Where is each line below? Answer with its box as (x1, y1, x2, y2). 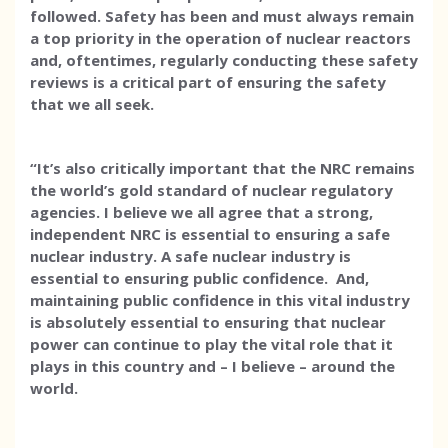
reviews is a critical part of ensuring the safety (30, 72, 386, 92)
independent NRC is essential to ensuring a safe (30, 224, 390, 244)
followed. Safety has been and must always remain (30, 6, 414, 26)
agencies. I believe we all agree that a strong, (30, 202, 373, 222)
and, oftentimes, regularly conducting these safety (30, 50, 418, 70)
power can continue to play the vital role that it (30, 334, 393, 354)
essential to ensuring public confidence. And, (30, 268, 369, 288)
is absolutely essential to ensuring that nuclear (30, 312, 386, 332)
